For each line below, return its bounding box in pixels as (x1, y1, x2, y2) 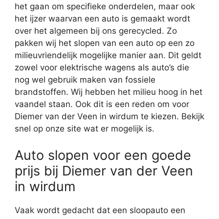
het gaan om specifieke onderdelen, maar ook (15, 1, 195, 12)
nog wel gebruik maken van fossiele (15, 75, 155, 85)
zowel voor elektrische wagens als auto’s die (15, 63, 189, 73)
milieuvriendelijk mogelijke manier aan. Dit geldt (15, 50, 201, 61)
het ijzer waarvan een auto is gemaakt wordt (15, 14, 190, 24)
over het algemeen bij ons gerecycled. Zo (15, 26, 177, 36)
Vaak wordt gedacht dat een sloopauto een (15, 205, 185, 215)
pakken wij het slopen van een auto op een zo (15, 38, 195, 48)
